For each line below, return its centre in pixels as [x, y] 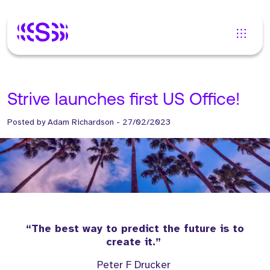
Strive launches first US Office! [124, 100]
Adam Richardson [81, 122]
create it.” [135, 242]
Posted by [27, 122]
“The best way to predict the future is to [135, 229]
